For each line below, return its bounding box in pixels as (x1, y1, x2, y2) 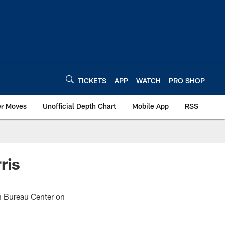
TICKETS (78, 76, 106, 85)
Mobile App (132, 102, 169, 110)
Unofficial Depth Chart (43, 102, 116, 110)
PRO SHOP (169, 76, 205, 85)
